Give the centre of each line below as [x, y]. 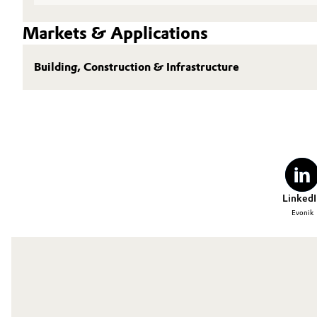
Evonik [302, 213]
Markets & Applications [115, 33]
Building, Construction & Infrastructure [137, 67]
